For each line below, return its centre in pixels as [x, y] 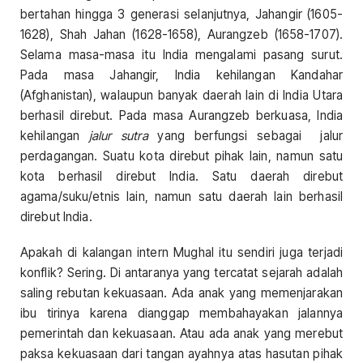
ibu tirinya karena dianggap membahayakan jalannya [181, 313]
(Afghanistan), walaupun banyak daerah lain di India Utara [181, 96]
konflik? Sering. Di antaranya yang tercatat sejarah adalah [181, 272]
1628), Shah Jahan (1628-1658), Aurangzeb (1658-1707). [181, 35]
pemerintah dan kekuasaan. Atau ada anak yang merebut [181, 333]
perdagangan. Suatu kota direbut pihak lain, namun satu [181, 156]
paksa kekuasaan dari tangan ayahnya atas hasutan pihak [181, 353]
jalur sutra [118, 136]
